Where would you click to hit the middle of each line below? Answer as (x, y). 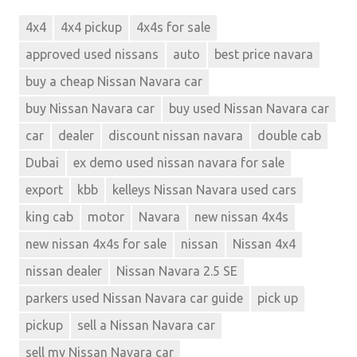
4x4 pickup (91, 27)
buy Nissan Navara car (90, 108)
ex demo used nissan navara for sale (179, 162)
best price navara (264, 54)
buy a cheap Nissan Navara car (114, 81)
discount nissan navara (176, 135)
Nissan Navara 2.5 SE (177, 271)
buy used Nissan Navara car (249, 108)
